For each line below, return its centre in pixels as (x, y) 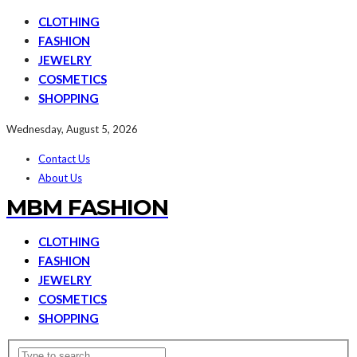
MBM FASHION (87, 207)
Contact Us (64, 159)
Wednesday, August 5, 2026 (72, 129)
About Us (60, 178)
